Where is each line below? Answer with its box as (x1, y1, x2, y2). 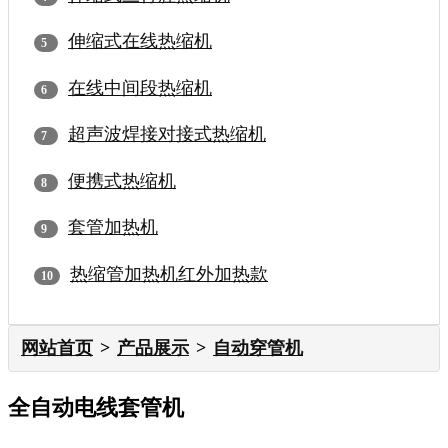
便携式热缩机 (68, 170, 176, 191)
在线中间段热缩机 (68, 77, 212, 98)
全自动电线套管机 (8, 395, 184, 421)
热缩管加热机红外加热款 (70, 263, 268, 284)
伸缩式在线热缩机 (68, 31, 212, 52)
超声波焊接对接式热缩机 (68, 124, 266, 145)
